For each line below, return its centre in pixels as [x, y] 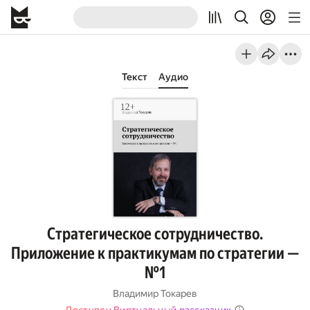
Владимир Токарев [155, 293]
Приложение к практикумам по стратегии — [155, 253]
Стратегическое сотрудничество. [155, 234]
